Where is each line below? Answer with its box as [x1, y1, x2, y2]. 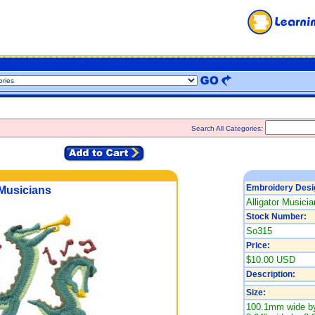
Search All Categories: [191, 124, 265, 132]
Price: [245, 240, 270, 250]
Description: [245, 269, 295, 279]
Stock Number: [245, 212, 307, 221]
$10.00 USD [245, 255, 295, 265]
